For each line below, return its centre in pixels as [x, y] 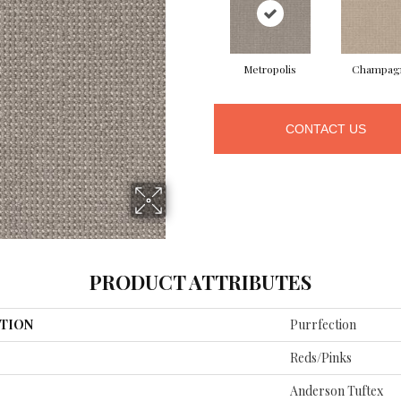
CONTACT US [326, 128]
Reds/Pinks [321, 358]
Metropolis [270, 68]
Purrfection [323, 324]
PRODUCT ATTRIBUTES [200, 282]
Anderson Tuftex [337, 391]
